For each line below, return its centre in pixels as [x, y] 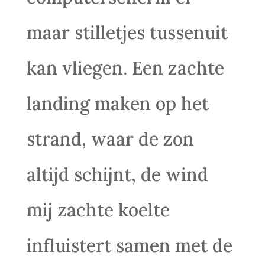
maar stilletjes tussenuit [127, 33]
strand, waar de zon [110, 139]
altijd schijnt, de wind [117, 174]
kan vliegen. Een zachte [125, 68]
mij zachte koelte [98, 210]
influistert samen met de [129, 245]
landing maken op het [117, 104]
